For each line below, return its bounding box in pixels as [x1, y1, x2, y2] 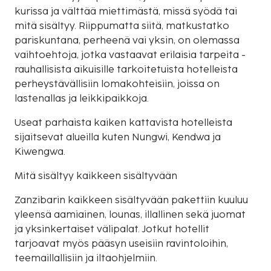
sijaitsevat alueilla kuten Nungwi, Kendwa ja [15, 131, 221, 143]
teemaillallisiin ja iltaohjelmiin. [15, 252, 157, 264]
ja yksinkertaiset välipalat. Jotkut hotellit [15, 223, 209, 235]
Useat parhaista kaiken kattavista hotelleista [15, 117, 232, 129]
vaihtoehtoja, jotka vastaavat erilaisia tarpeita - [15, 49, 246, 61]
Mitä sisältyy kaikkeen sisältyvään [15, 170, 177, 182]
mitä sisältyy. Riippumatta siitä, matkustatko [15, 20, 229, 32]
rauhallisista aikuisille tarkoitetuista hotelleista [15, 64, 238, 76]
